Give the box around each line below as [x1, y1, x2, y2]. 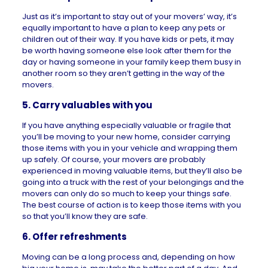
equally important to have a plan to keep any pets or [22, 22, 226, 33]
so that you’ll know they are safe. [22, 211, 148, 222]
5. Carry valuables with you [22, 99, 153, 111]
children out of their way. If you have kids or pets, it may [22, 33, 234, 45]
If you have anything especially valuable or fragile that [22, 120, 231, 131]
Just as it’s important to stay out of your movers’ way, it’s [22, 11, 237, 22]
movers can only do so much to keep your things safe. [22, 188, 232, 199]
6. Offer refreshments [22, 230, 127, 243]
